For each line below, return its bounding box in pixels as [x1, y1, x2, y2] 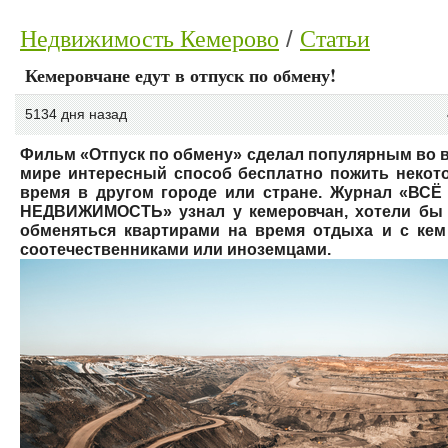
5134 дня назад [25, 107, 127, 123]
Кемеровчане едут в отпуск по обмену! [25, 60, 336, 88]
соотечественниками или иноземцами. [20, 240, 331, 259]
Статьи [300, 22, 370, 54]
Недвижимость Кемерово [20, 22, 279, 54]
